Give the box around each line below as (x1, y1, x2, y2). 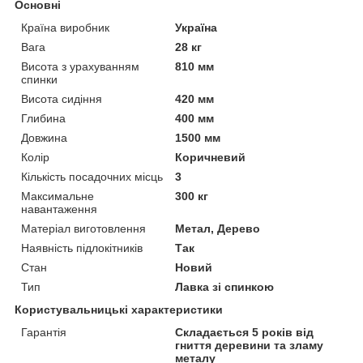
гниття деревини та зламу (175, 338, 324, 352)
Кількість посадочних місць (21, 169, 163, 183)
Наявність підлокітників (21, 241, 143, 254)
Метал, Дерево (175, 221, 261, 235)
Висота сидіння (21, 92, 102, 105)
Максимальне (21, 189, 94, 203)
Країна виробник (21, 20, 109, 34)
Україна (175, 20, 218, 34)
